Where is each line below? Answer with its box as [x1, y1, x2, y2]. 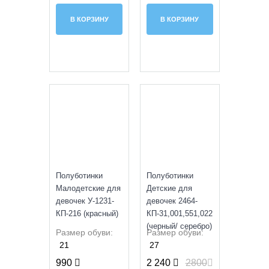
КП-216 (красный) [56, 208, 119, 218]
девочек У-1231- [56, 196, 115, 205]
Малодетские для [56, 183, 121, 193]
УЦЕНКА [89, 95, 113, 102]
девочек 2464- [147, 196, 198, 205]
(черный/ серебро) [147, 221, 212, 231]
